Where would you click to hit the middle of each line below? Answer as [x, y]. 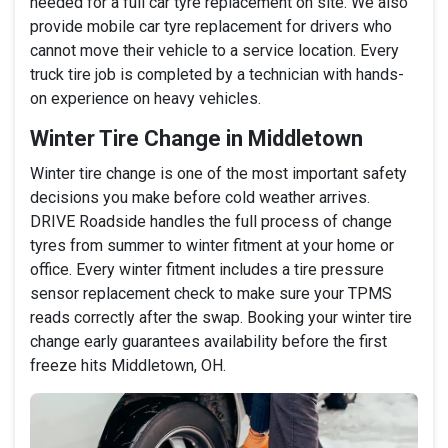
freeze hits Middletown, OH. [128, 365]
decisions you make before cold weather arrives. [200, 197]
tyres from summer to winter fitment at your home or [212, 245]
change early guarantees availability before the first [208, 341]
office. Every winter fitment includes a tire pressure [207, 269]
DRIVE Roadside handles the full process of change [211, 221]
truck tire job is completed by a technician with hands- [217, 74]
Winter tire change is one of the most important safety [218, 173]
